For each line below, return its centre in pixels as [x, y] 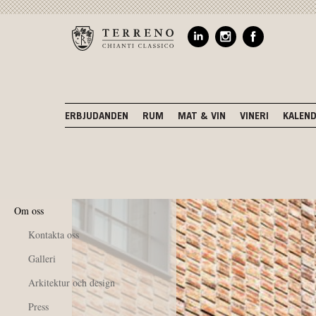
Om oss [29, 211]
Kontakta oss [54, 235]
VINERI [254, 117]
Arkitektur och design [72, 282]
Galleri [42, 259]
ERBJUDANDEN [97, 117]
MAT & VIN [202, 117]
